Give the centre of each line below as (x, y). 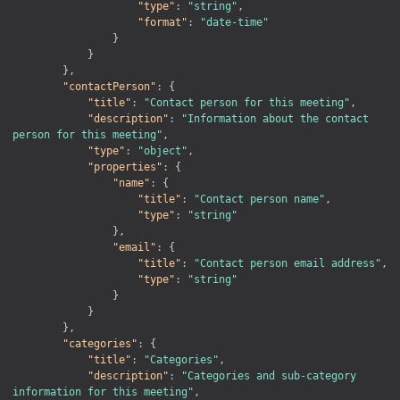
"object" (162, 150)
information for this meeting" (103, 392)
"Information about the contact (275, 118)
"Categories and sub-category (269, 375)
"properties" (125, 167)
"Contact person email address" (287, 263)
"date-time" (234, 22)
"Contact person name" (259, 199)
